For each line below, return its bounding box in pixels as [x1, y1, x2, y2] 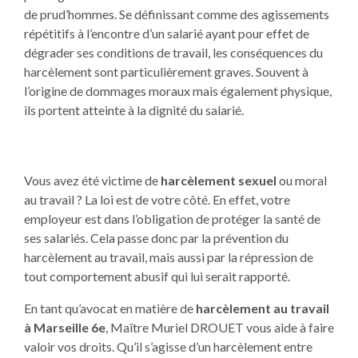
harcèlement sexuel [160, 172, 276, 188]
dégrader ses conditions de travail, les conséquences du [23, 44, 323, 60]
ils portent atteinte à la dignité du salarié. [23, 101, 244, 117]
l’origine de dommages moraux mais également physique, [23, 82, 332, 98]
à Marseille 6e [23, 319, 105, 335]
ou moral [276, 172, 327, 188]
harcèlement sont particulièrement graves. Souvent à [23, 63, 308, 79]
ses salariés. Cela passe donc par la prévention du [23, 229, 288, 245]
